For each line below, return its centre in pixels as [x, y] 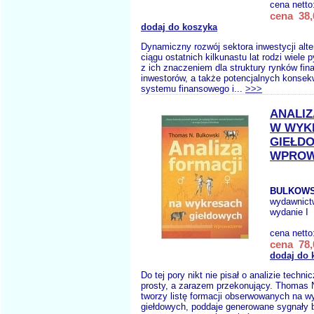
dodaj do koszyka [179, 27]
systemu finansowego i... [193, 89]
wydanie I [289, 212]
